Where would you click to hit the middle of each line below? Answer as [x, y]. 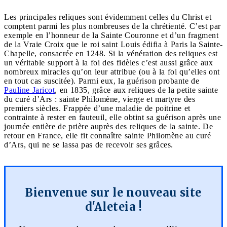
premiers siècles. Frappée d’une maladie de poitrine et [97, 108]
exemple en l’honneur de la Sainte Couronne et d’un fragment [111, 35]
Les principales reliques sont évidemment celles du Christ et [108, 17]
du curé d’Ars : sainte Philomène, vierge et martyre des [100, 99]
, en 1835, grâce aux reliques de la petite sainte [136, 90]
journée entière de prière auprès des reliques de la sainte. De [108, 126]
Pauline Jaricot [29, 90]
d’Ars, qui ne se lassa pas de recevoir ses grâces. [89, 144]
